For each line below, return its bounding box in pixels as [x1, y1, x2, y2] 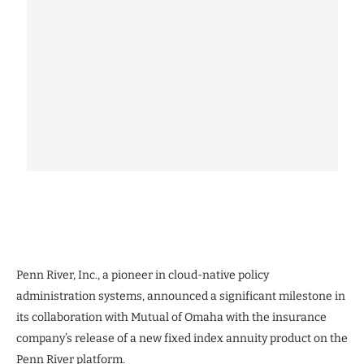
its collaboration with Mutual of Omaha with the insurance [16, 310, 327, 324]
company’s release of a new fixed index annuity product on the [16, 331, 348, 345]
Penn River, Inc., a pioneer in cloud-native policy [16, 267, 269, 282]
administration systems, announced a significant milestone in [16, 288, 345, 303]
